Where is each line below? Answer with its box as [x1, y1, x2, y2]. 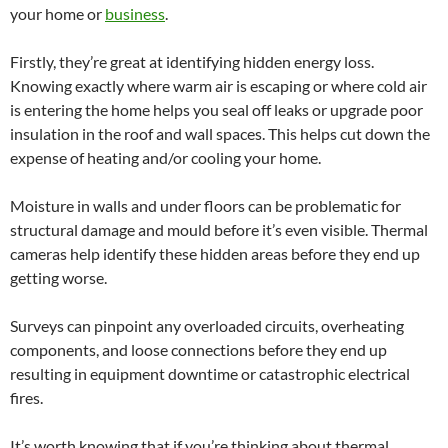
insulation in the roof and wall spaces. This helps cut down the [10, 123, 430, 143]
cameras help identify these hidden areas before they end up [10, 243, 420, 263]
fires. [10, 387, 43, 407]
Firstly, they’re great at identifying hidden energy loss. [10, 51, 374, 71]
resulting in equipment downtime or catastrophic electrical [10, 363, 410, 383]
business [105, 3, 165, 23]
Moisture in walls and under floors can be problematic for [10, 195, 401, 215]
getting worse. [10, 267, 107, 287]
